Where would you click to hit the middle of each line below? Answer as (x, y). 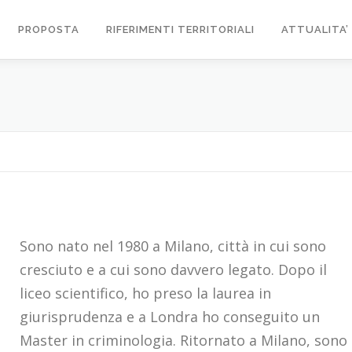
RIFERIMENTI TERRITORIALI (180, 29)
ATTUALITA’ (315, 29)
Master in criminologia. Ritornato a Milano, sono (183, 340)
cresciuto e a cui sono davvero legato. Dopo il (173, 269)
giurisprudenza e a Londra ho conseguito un (170, 317)
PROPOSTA (49, 29)
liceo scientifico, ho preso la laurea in (145, 293)
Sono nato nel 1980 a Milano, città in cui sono (173, 246)
